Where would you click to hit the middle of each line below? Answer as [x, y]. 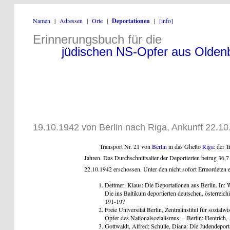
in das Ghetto [185, 147]
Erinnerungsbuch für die [97, 40]
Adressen [71, 21]
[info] [166, 21]
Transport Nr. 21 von [126, 147]
